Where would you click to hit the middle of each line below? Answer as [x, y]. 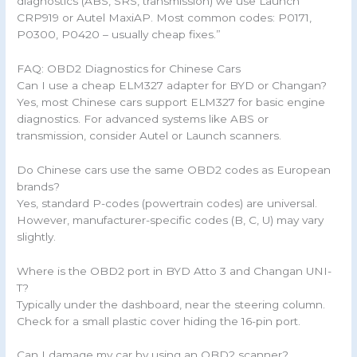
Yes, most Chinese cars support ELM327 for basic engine [171, 102]
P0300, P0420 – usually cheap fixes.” [119, 34]
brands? [39, 186]
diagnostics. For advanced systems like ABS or [143, 118]
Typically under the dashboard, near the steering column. [171, 304]
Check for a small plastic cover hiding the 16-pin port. [159, 321]
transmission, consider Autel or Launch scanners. [149, 135]
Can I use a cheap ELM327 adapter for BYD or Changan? [172, 85]
